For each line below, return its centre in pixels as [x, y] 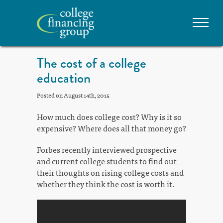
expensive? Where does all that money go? [111, 128]
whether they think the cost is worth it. [106, 184]
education [64, 78]
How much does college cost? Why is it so [109, 117]
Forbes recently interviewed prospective [107, 150]
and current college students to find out [107, 161]
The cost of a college [92, 63]
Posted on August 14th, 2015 [73, 95]
